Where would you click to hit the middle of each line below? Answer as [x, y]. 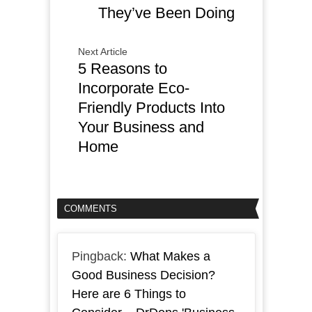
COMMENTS [90, 209]
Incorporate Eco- [133, 88]
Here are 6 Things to [128, 294]
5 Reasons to [122, 69]
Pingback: [101, 257]
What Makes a [170, 257]
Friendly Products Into [151, 108]
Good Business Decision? [143, 275]
